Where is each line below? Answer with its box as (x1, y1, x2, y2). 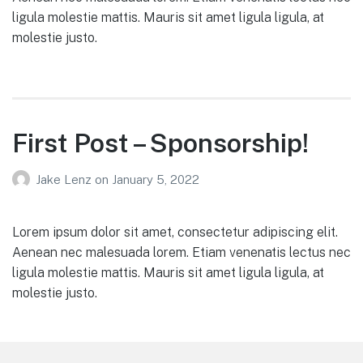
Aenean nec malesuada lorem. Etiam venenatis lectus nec (12, 244, 351, 260)
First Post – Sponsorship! (12, 128, 309, 159)
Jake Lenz (36, 172, 95, 186)
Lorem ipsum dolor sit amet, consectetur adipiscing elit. (12, 224, 338, 240)
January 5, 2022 (112, 172, 199, 186)
